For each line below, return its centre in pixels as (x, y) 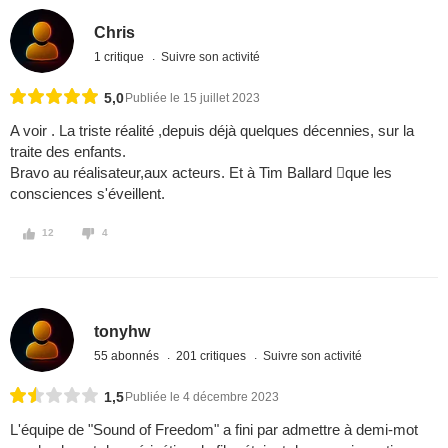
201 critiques (213, 355)
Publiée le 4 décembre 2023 (202, 397)
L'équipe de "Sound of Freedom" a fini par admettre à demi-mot (214, 430)
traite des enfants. (68, 152)
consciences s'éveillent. (87, 194)
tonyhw (122, 331)
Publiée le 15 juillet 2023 (192, 98)
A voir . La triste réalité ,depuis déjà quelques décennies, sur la (212, 131)
